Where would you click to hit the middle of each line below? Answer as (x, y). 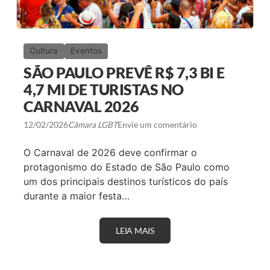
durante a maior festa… (77, 196)
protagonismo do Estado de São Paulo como (127, 167)
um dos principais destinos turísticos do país (126, 181)
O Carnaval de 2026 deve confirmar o (111, 152)
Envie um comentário (158, 124)
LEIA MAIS (135, 231)
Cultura (44, 51)
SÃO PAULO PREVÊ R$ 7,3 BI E (124, 73)
